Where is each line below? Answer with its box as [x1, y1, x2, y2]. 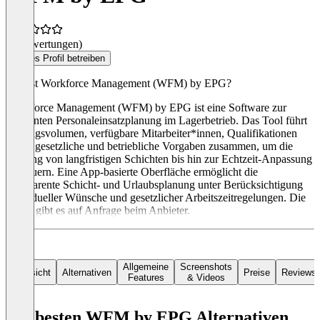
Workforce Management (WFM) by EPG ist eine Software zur [6, 101, 286, 114]
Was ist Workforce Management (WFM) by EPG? [6, 77, 231, 90]
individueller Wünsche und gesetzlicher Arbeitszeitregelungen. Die [6, 191, 306, 204]
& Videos [187, 272, 225, 284]
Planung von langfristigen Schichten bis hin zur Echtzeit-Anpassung [6, 153, 312, 166]
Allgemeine [123, 261, 169, 273]
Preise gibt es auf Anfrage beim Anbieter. [6, 204, 190, 217]
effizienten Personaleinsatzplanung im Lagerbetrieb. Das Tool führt [6, 114, 307, 127]
